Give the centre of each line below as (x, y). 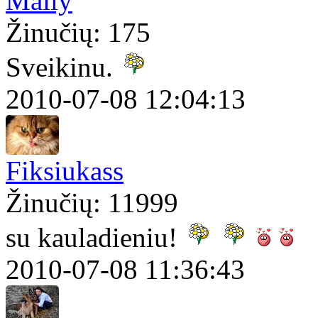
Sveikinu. (63, 67)
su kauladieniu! (95, 238)
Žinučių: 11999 (92, 203)
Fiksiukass (65, 171)
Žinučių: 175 (78, 33)
